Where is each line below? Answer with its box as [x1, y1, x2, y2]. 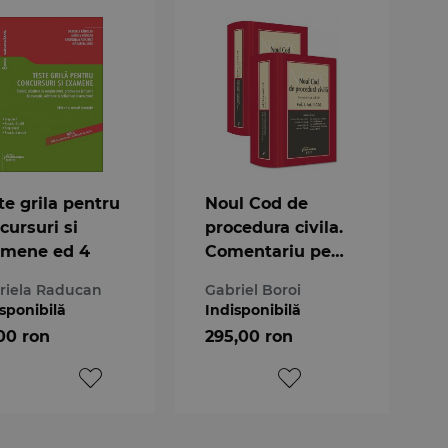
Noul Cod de [204, 193, 308, 213]
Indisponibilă [204, 300, 301, 319]
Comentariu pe [204, 241, 331, 261]
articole [204, 265, 268, 285]
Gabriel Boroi [204, 280, 301, 299]
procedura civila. [204, 217, 343, 237]
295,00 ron [204, 326, 293, 346]
